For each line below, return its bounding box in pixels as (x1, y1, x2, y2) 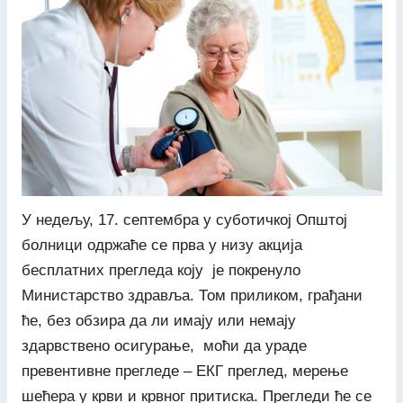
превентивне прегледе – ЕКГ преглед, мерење (21, 362, 348, 380)
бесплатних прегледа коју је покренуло (21, 261, 300, 279)
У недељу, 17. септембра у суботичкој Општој (21, 210, 347, 228)
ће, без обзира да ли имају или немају (21, 311, 296, 329)
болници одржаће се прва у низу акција (21, 236, 302, 254)
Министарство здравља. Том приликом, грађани (21, 286, 363, 304)
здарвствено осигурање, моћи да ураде (21, 336, 307, 354)
